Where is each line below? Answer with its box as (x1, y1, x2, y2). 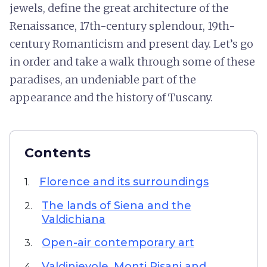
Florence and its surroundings (39, 175, 209, 188)
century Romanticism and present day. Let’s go (10, 37, 253, 51)
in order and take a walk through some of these (10, 55, 255, 69)
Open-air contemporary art (42, 236, 194, 249)
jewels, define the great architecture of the (10, 1, 229, 15)
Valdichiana (42, 213, 105, 226)
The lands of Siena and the (42, 199, 191, 212)
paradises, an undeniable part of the (10, 73, 196, 86)
